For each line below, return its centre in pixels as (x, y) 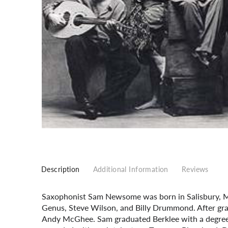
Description (61, 169)
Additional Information (131, 169)
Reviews (195, 169)
